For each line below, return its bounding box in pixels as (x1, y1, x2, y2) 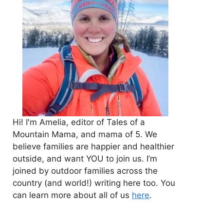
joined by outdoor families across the (13, 165, 158, 176)
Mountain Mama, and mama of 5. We (13, 129, 157, 139)
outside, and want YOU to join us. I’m (13, 153, 157, 163)
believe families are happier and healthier (13, 141, 174, 151)
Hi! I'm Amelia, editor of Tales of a (13, 117, 145, 127)
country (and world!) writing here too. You (13, 178, 175, 188)
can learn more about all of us (13, 190, 132, 200)
